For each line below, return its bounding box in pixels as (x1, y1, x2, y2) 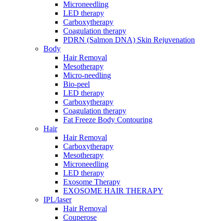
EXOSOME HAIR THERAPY (63, 186, 163, 195)
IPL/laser (43, 195, 72, 204)
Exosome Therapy (63, 178, 120, 186)
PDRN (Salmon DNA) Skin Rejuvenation (63, 36, 195, 44)
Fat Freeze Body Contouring (63, 115, 152, 124)
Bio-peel (63, 80, 90, 88)
